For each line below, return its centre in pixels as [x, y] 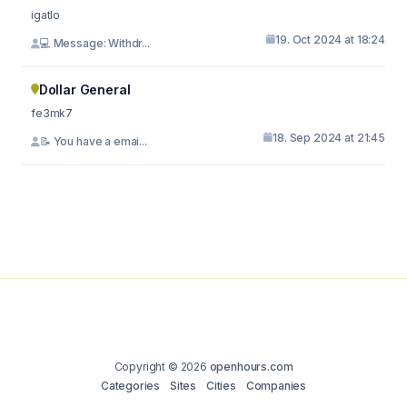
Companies [276, 385]
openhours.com [251, 366]
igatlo [46, 15]
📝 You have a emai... [93, 141]
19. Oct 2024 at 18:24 [330, 39]
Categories [130, 385]
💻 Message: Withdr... [94, 43]
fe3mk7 [52, 113]
